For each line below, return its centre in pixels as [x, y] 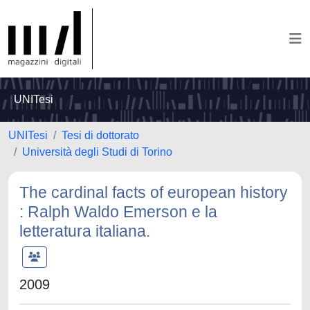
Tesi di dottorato [100, 135]
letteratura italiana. [85, 231]
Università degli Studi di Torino [97, 152]
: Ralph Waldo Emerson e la [118, 212]
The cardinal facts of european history [154, 192]
